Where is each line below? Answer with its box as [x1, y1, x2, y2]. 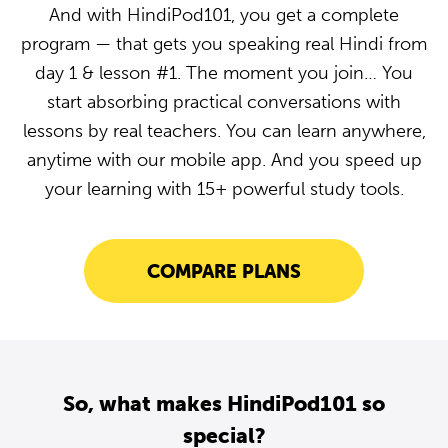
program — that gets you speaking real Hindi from [21, 33, 427, 55]
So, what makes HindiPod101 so [63, 391, 385, 416]
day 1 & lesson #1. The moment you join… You [35, 62, 413, 84]
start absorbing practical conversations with [47, 91, 401, 113]
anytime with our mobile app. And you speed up [26, 149, 422, 171]
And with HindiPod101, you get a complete [49, 4, 399, 26]
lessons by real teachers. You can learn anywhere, [22, 120, 426, 142]
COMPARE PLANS [147, 259, 301, 283]
